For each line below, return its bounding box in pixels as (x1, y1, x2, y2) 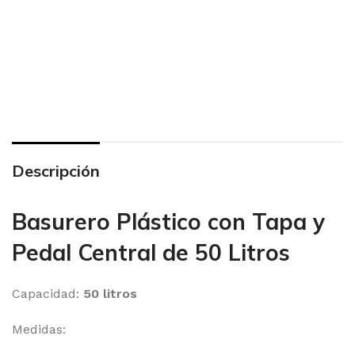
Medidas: (12, 322, 66, 337)
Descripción (12, 161, 100, 181)
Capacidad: (12, 286, 83, 301)
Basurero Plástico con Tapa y (12, 208, 325, 235)
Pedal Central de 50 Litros (12, 239, 290, 266)
